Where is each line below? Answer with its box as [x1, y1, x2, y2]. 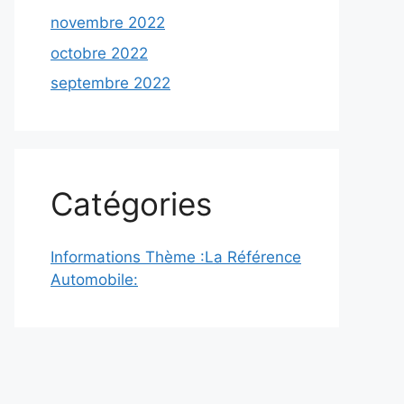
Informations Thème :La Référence [50, 247, 301, 266]
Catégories [50, 185, 212, 224]
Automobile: [50, 270, 138, 289]
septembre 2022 [50, 74, 170, 93]
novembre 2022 [50, 14, 165, 32]
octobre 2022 [50, 43, 148, 62]
